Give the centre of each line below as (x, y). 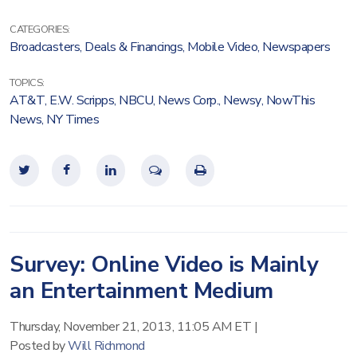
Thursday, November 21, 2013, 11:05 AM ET (130, 327)
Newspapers (296, 47)
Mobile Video (222, 47)
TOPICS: (27, 83)
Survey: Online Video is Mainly (164, 265)
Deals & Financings (133, 47)
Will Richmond (106, 346)
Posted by (39, 346)
